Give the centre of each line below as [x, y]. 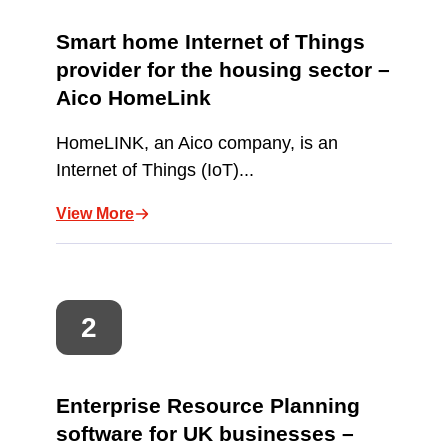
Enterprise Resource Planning [208, 405]
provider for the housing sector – [223, 70]
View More [95, 214]
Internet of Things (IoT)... [155, 170]
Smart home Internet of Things [210, 42]
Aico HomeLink [133, 98]
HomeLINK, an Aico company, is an [197, 143]
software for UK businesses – [205, 433]
